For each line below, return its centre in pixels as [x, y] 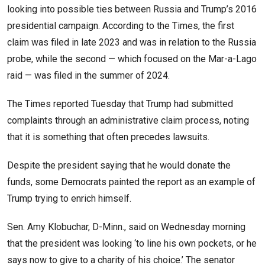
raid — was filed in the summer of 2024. [88, 76]
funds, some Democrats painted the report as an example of [131, 182]
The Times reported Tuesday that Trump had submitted [120, 104]
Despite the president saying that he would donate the [119, 166]
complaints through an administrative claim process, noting [128, 121]
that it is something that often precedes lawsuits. [109, 137]
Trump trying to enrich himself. [70, 199]
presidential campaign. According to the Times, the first [121, 26]
